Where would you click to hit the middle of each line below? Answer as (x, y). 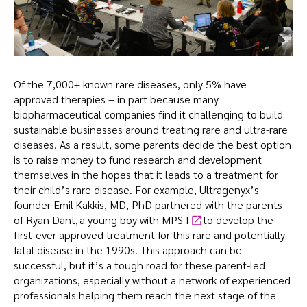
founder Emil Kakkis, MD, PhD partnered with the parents (148, 204)
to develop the (237, 219)
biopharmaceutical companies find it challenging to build (148, 114)
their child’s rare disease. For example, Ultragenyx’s (136, 189)
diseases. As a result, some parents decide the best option (152, 144)
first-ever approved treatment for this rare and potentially (149, 234)
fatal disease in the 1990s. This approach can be (128, 249)
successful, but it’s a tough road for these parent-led (139, 265)
